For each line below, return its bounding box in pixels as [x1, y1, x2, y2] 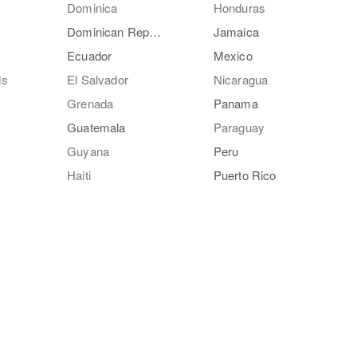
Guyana [67, 143, 110, 159]
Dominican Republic [149, 23, 162, 40]
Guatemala [67, 119, 126, 135]
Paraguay [213, 119, 265, 135]
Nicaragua [213, 71, 269, 88]
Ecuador [67, 47, 112, 64]
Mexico [213, 47, 253, 64]
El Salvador [67, 71, 128, 88]
